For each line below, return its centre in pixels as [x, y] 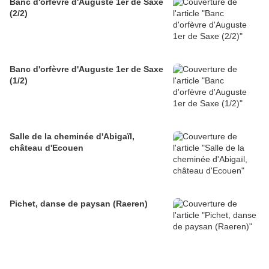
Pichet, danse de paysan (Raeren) [79, 204]
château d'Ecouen [47, 148]
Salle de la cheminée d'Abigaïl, [72, 137]
